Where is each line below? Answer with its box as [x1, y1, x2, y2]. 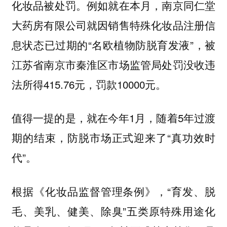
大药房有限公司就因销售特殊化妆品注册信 [11, 17, 216, 32]
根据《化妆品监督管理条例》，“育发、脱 [11, 183, 216, 199]
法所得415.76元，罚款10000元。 [11, 76, 166, 92]
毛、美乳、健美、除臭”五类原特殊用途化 [11, 203, 216, 219]
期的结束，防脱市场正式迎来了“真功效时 [11, 130, 216, 145]
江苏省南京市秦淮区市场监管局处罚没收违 [11, 56, 216, 72]
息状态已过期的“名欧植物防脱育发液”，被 [11, 36, 216, 52]
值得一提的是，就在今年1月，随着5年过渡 [11, 110, 216, 126]
